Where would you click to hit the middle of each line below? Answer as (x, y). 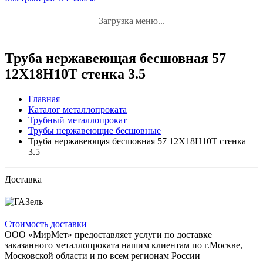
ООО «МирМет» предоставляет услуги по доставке (108, 234)
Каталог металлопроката (77, 109)
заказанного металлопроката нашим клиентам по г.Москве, (124, 245)
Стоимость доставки (46, 224)
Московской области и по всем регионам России (102, 255)
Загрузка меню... (131, 21)
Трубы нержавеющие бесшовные (95, 130)
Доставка (23, 179)
